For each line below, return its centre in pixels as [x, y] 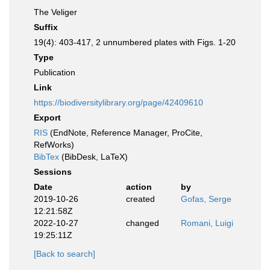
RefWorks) [54, 145]
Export [47, 118]
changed [142, 223]
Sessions [53, 172]
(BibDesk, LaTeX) [93, 157]
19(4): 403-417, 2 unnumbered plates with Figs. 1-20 [135, 42]
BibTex [46, 157]
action [139, 187]
